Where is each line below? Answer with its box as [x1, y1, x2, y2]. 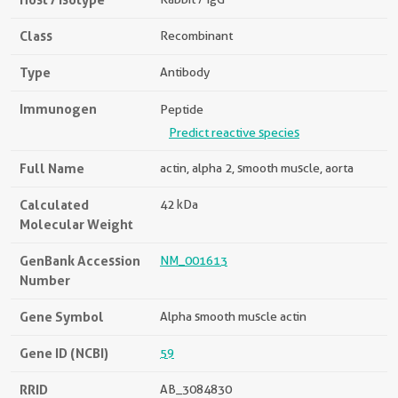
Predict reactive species [169, 125, 299, 140]
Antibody [160, 65, 210, 80]
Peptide [160, 102, 203, 117]
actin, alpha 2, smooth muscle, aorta [160, 161, 354, 176]
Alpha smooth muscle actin [160, 309, 306, 324]
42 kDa [160, 197, 198, 212]
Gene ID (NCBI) [20, 345, 108, 362]
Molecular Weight [20, 216, 133, 234]
